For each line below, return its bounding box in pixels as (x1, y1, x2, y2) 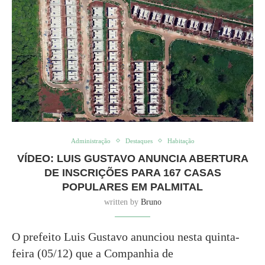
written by (104, 197, 141, 206)
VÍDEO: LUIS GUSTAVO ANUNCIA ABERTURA (17, 152, 248, 164)
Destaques (125, 137, 153, 144)
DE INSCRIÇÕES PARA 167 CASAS (44, 166, 221, 179)
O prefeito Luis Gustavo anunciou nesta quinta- (12, 230, 240, 243)
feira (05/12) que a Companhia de (12, 246, 173, 260)
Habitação (167, 137, 195, 144)
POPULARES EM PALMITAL (62, 180, 203, 193)
